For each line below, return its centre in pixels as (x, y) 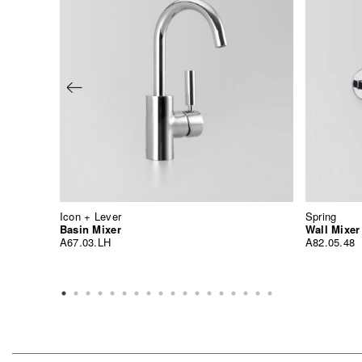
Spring (321, 216)
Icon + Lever (90, 216)
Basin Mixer (90, 229)
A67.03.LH (85, 242)
